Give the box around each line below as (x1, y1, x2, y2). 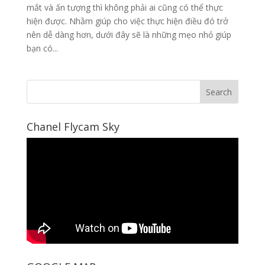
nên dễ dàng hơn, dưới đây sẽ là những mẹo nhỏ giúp (26, 28, 231, 40)
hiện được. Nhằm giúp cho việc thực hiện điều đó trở (26, 15, 228, 27)
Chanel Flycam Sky (26, 119, 119, 134)
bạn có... (26, 42, 58, 54)
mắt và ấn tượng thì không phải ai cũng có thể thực (26, 1, 223, 13)
